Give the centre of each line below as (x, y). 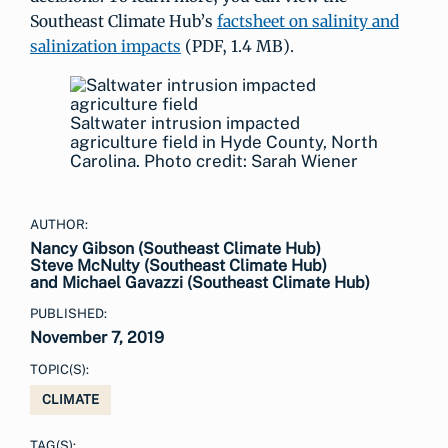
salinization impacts (105, 46)
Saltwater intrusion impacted (185, 123)
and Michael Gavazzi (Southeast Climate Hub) (200, 282)
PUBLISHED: (68, 313)
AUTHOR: (59, 224)
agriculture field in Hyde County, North (224, 142)
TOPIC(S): (59, 369)
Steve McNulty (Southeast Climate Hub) (178, 265)
